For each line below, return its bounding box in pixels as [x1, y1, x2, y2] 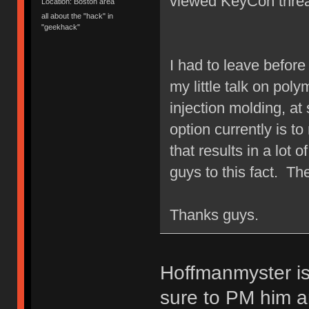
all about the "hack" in [41, 12, 114, 21]
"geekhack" [41, 23, 81, 32]
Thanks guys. [169, 206, 259, 224]
